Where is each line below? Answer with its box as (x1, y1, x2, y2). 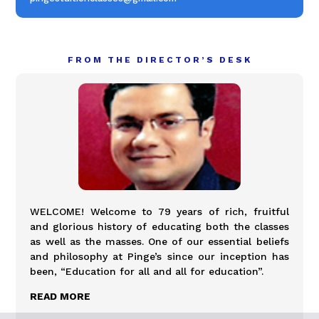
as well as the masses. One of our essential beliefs (30, 235, 289, 247)
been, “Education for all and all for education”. (30, 265, 264, 277)
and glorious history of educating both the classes (30, 220, 289, 232)
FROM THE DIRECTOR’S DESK (67, 54, 252, 65)
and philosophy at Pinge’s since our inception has (30, 250, 289, 262)
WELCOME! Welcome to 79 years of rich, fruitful (30, 205, 289, 217)
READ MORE (30, 290, 91, 302)
